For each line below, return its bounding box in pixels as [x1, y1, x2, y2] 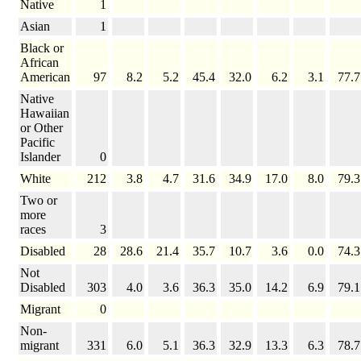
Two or [20, 193, 57, 208]
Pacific [20, 135, 55, 150]
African [20, 56, 59, 70]
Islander [20, 150, 60, 164]
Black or [20, 41, 64, 56]
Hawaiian [20, 106, 69, 121]
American [20, 70, 70, 85]
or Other [20, 121, 63, 135]
